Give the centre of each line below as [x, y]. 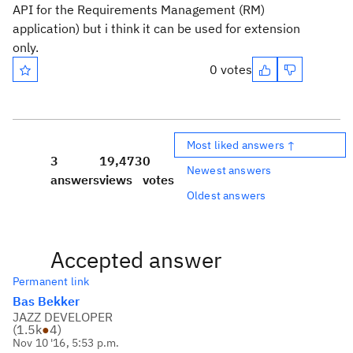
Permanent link [51, 281]
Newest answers [229, 170]
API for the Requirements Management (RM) [139, 9]
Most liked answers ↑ [242, 145]
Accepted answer [136, 260]
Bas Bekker [46, 301]
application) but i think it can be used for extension [156, 28]
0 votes [231, 69]
